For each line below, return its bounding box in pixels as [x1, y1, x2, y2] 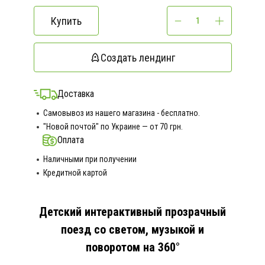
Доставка [57, 88, 94, 99]
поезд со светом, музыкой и [61, 222, 204, 237]
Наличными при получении [43, 154, 137, 164]
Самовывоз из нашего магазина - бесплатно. [43, 108, 200, 118]
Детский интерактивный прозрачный [39, 205, 226, 219]
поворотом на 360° [85, 240, 180, 254]
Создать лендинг [101, 51, 175, 64]
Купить [50, 14, 82, 27]
